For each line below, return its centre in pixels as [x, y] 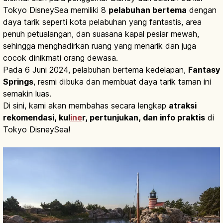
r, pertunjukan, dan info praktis [144, 117]
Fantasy [204, 69]
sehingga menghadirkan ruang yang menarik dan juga [100, 46]
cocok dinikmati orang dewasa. [60, 57]
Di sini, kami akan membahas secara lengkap [86, 105]
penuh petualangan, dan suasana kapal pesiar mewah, [101, 34]
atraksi [183, 105]
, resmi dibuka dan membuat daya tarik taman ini [122, 81]
